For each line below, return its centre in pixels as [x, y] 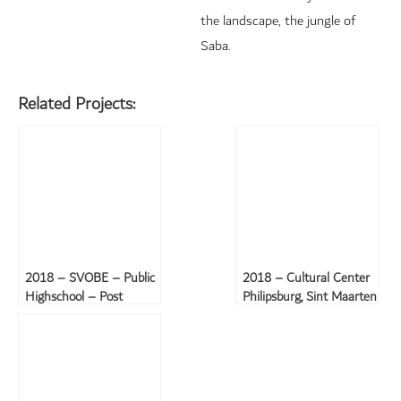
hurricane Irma [64, 316]
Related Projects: [77, 104]
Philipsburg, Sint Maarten [310, 298]
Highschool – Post [74, 298]
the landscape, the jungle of [278, 21]
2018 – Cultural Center [306, 279]
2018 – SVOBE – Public [90, 279]
